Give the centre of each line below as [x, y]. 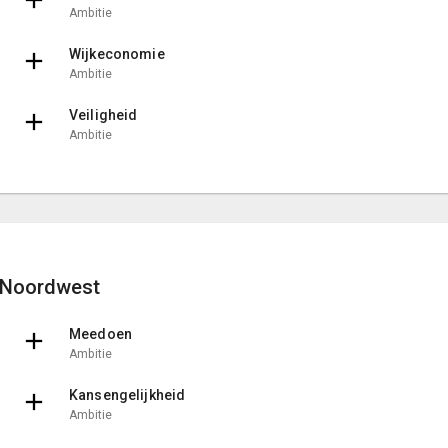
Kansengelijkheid [127, 394]
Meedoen [100, 333]
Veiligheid [103, 114]
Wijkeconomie [117, 53]
